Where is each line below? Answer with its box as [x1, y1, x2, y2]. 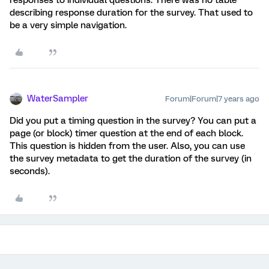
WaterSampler [27, 93, 88, 104]
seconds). [10, 166, 50, 177]
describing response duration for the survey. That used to [10, 7, 253, 18]
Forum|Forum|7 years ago [165, 94, 259, 103]
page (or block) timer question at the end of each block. [10, 128, 243, 139]
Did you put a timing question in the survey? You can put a [10, 115, 256, 126]
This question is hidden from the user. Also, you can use [10, 141, 245, 151]
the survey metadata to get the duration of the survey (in [10, 153, 252, 164]
